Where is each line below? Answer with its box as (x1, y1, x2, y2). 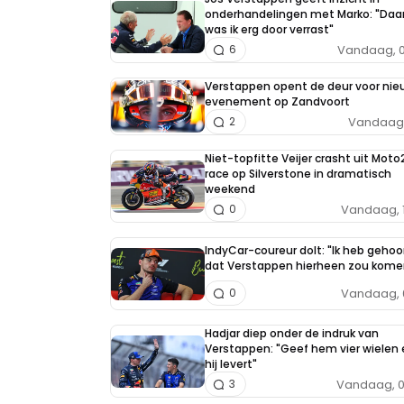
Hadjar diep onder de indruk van (205, 326, 379, 342)
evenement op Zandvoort (205, 94, 350, 110)
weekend (205, 181, 255, 197)
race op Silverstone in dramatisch (205, 166, 391, 182)
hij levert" (205, 356, 257, 372)
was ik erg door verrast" (205, 22, 334, 38)
